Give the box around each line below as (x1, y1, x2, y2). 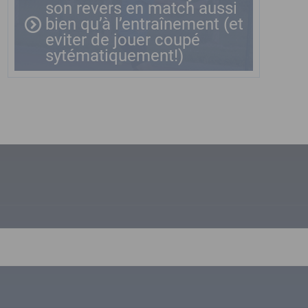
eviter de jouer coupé (45, 30, 200, 49)
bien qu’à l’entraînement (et (45, 14, 243, 34)
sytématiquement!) (45, 46, 184, 65)
